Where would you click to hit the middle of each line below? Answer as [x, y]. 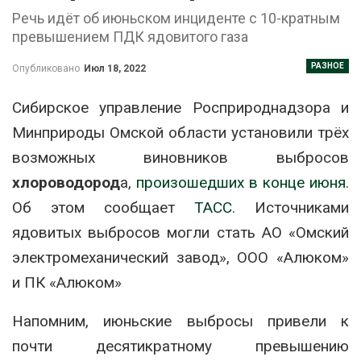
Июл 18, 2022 [115, 68]
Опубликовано [47, 68]
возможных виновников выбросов [180, 157]
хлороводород [66, 182]
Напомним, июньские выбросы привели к [180, 321]
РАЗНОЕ [328, 65]
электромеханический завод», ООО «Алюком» [180, 257]
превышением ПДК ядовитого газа [130, 36]
